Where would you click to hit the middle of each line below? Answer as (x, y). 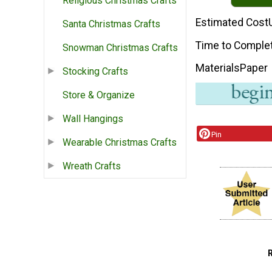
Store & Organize (99, 95)
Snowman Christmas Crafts (120, 48)
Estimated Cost (232, 22)
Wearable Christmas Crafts (120, 143)
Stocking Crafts (95, 72)
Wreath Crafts (92, 166)
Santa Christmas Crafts (111, 24)
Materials (218, 68)
